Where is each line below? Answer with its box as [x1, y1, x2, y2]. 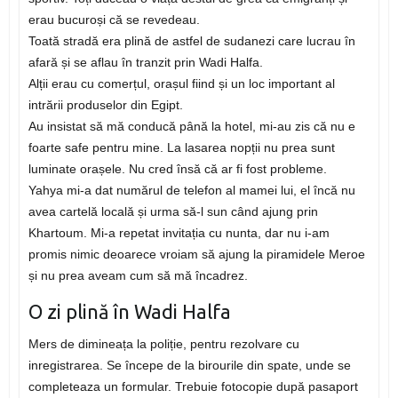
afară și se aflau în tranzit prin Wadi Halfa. [28, 55, 263, 70]
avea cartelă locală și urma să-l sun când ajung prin [28, 204, 318, 219]
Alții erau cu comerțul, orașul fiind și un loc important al [28, 76, 335, 92]
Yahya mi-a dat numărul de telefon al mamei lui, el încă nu [28, 183, 355, 198]
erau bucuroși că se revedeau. [28, 12, 200, 28]
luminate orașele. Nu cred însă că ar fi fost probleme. [28, 162, 327, 177]
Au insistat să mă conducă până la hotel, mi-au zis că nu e [28, 119, 355, 134]
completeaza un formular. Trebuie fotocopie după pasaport [28, 379, 358, 394]
